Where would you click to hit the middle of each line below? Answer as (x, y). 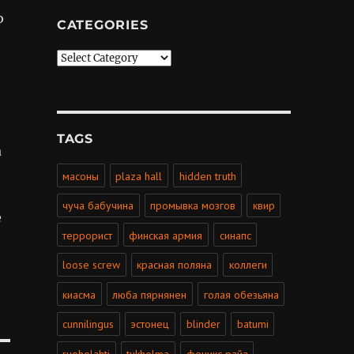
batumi (252, 324)
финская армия (166, 235)
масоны (81, 176)
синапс (235, 235)
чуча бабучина (98, 206)
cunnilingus (88, 324)
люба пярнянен (150, 294)
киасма (79, 294)
